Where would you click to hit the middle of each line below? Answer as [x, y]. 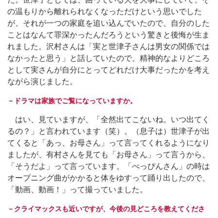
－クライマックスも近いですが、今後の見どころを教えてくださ [106, 209]
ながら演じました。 [42, 81]
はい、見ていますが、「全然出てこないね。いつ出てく [109, 119]
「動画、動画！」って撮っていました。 [77, 189]
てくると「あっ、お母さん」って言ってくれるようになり [109, 143]
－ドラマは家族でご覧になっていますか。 [72, 100]
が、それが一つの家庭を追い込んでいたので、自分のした [109, 23]
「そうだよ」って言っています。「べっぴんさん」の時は [109, 166]
